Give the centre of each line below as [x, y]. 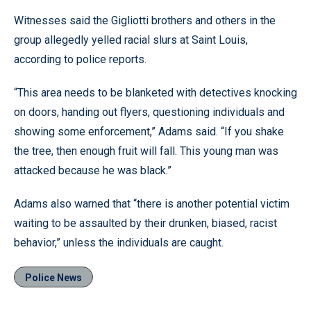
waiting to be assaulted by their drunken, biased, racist [145, 223]
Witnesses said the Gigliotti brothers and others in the [145, 20]
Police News [53, 278]
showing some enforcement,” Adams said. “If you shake [149, 132]
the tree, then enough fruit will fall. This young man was [146, 151]
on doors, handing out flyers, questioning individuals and [149, 112]
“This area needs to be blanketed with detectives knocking [155, 93]
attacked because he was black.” [93, 170]
